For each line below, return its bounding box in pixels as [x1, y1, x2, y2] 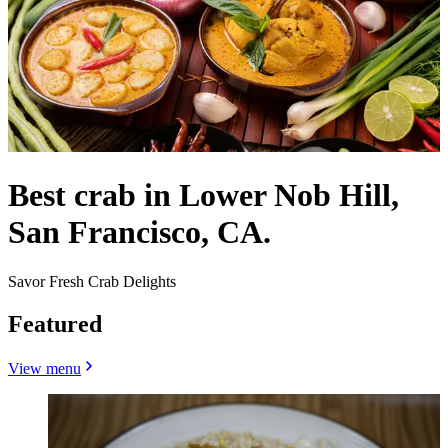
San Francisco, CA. [8, 214, 271, 251]
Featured [8, 310, 102, 337]
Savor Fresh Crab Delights [8, 272, 176, 290]
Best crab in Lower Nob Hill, [8, 177, 399, 214]
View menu [8, 359, 81, 377]
